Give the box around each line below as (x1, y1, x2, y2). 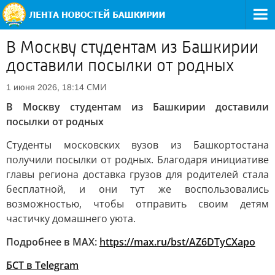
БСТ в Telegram (6, 258, 79, 272)
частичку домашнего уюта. (6, 212, 136, 225)
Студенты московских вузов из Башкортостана (6, 138, 269, 152)
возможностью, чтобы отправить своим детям (6, 197, 269, 211)
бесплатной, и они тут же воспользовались (6, 182, 269, 196)
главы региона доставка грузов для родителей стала (6, 168, 269, 181)
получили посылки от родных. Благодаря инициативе (6, 153, 269, 166)
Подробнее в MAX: (6, 235, 97, 249)
